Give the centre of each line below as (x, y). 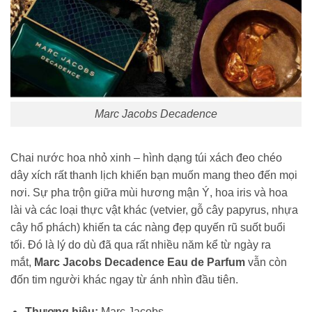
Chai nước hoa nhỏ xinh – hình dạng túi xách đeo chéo (146, 158)
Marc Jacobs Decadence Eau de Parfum (140, 263)
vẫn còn (266, 263)
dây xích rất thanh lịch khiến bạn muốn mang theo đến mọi (154, 175)
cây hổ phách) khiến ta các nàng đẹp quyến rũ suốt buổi (148, 228)
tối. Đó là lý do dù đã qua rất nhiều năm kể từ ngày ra (141, 245)
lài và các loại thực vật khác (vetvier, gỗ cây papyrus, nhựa (154, 210)
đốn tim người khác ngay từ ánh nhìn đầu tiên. (124, 280)
